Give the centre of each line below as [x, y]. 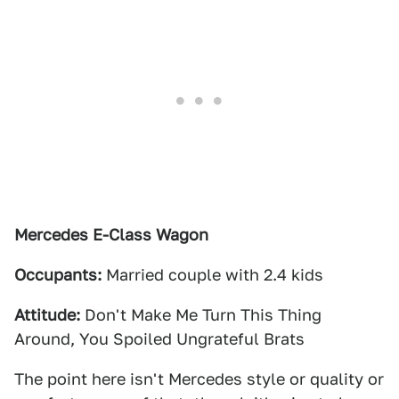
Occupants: [58, 275]
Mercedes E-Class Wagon [111, 235]
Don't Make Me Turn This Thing [201, 315]
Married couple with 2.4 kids [212, 275]
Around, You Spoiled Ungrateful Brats [159, 339]
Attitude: [47, 315]
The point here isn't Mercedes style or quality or [199, 379]
